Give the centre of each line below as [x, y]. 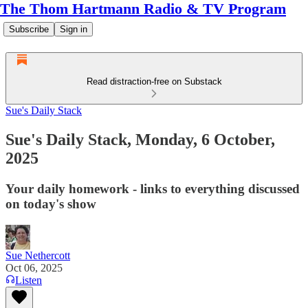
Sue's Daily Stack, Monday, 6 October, [140, 139]
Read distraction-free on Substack [154, 81]
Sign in [74, 29]
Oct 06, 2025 [34, 267]
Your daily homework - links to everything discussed [153, 188]
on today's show [51, 203]
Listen [29, 280]
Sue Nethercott [38, 255]
